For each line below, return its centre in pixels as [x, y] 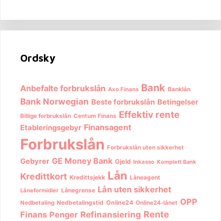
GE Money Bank [82, 161]
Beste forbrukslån [123, 102]
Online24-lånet [157, 203]
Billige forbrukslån [46, 116]
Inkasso [144, 162]
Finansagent [108, 127]
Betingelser [178, 102]
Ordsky [38, 57]
